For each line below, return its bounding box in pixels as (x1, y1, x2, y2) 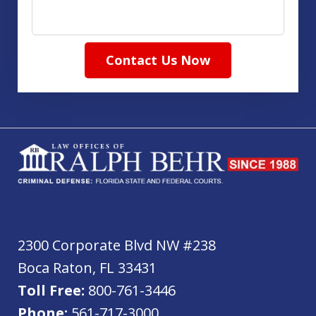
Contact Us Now (106, 51, 210, 68)
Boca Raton (18, 257, 92, 277)
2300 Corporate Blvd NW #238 (18, 235, 216, 255)
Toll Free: (18, 280, 88, 300)
